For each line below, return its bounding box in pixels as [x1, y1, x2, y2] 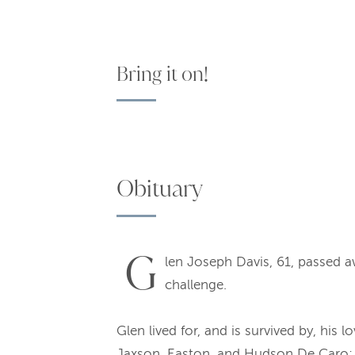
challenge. [165, 277, 227, 292]
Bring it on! [116, 62, 208, 86]
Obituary [116, 174, 203, 202]
